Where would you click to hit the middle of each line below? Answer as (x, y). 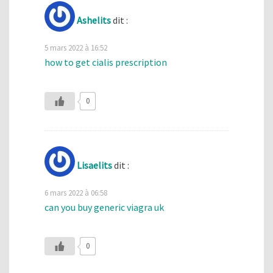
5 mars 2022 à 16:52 (76, 48)
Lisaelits (94, 165)
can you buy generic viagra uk (104, 207)
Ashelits (94, 20)
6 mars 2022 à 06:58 (76, 192)
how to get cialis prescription (106, 62)
